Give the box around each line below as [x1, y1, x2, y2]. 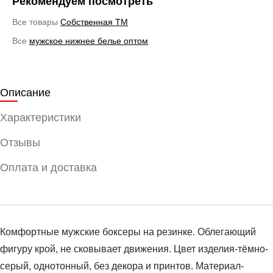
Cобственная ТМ [60, 16, 128, 27]
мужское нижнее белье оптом [29, 35, 148, 46]
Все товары [12, 16, 60, 27]
